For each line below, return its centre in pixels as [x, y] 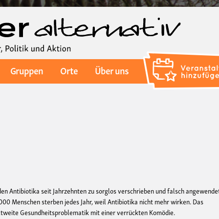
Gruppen [26, 70]
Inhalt [117, 34]
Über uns [112, 70]
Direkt [118, 12]
